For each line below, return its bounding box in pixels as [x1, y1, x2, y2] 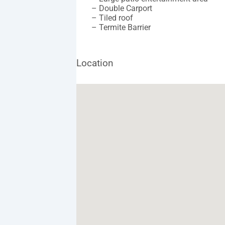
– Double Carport [91, 4, 152, 14]
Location [76, 57, 114, 69]
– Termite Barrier [91, 23, 151, 33]
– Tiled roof [91, 13, 133, 23]
